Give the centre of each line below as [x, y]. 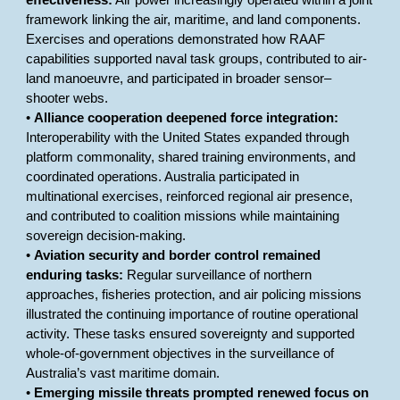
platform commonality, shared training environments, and [191, 157]
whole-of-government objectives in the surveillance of [180, 354]
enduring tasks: [75, 275]
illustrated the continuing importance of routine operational [192, 314]
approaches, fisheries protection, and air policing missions [194, 295]
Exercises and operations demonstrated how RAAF [176, 39]
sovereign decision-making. [106, 236]
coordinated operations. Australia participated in [163, 177]
